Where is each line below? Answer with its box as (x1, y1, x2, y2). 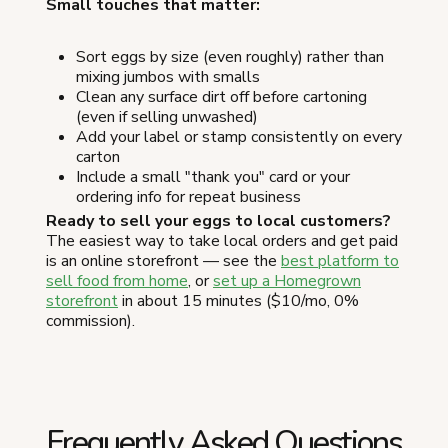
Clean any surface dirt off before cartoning (76, 85, 367, 108)
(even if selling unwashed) (76, 105, 258, 128)
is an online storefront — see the (46, 249, 281, 272)
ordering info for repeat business (76, 185, 301, 208)
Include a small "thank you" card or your (76, 165, 350, 188)
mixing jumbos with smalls (76, 65, 260, 88)
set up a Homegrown (213, 269, 361, 292)
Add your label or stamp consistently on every (76, 125, 402, 148)
